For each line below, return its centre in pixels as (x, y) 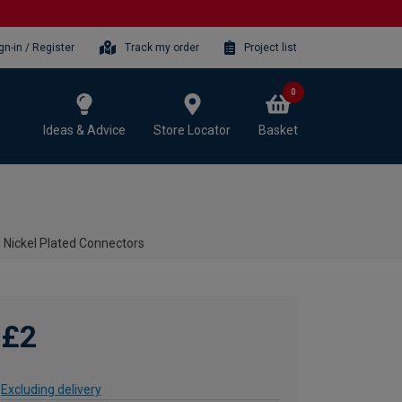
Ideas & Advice (84, 130)
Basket (278, 130)
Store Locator (192, 130)
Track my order (162, 47)
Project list (271, 47)
